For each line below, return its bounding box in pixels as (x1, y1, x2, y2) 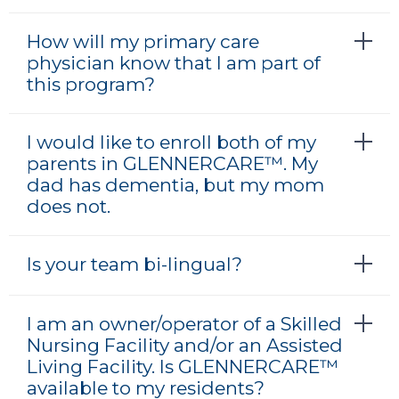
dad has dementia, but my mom (27, 174, 324, 197)
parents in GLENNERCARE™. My (27, 152, 318, 175)
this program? (27, 73, 155, 96)
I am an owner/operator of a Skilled (27, 313, 342, 336)
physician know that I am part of (27, 52, 321, 75)
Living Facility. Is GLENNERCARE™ (27, 355, 338, 379)
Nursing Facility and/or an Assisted (27, 334, 343, 357)
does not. (27, 195, 110, 218)
